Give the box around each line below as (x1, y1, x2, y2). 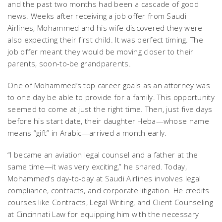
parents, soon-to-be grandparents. (7, 58, 131, 68)
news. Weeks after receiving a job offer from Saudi (7, 10, 186, 21)
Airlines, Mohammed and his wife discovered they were (7, 22, 203, 33)
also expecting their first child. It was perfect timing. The (7, 34, 203, 45)
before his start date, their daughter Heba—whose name (7, 115, 209, 126)
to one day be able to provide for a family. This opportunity (7, 92, 215, 102)
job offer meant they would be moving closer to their (7, 46, 194, 56)
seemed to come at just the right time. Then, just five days (7, 104, 213, 114)
